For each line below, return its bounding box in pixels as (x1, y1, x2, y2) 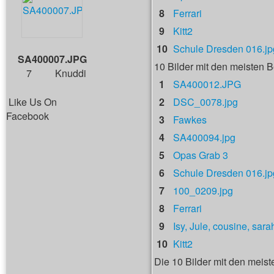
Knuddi (55, 66, 86, 80)
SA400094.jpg (173, 130, 235, 144)
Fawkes (173, 113, 207, 127)
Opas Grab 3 (173, 148, 228, 162)
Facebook (6, 109, 49, 123)
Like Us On (9, 95, 57, 109)
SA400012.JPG (173, 77, 241, 91)
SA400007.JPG (17, 52, 87, 66)
